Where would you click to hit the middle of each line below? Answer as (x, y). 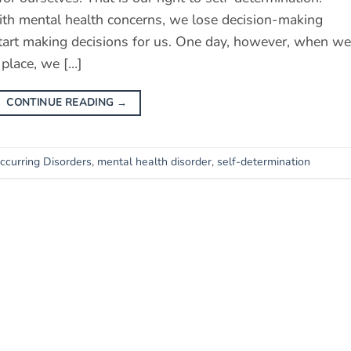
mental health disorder (154, 162)
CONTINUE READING (62, 102)
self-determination (264, 162)
